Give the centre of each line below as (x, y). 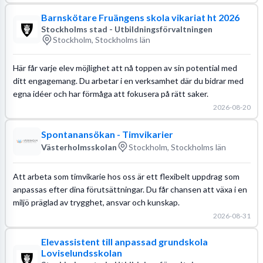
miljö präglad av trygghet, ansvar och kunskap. (96, 202)
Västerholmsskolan (79, 147)
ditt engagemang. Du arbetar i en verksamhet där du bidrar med (128, 80)
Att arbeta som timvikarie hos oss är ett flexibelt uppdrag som (126, 176)
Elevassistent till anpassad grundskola (124, 241)
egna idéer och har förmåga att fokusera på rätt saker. (110, 93)
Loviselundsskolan (81, 252)
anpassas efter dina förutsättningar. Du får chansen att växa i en (130, 189)
